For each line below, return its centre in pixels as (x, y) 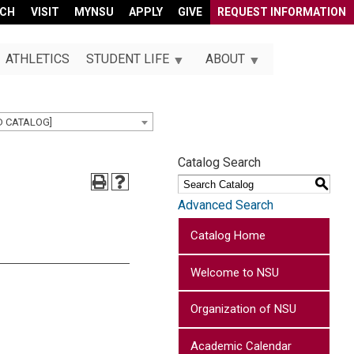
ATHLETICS (37, 59)
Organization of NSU (243, 309)
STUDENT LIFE (127, 59)
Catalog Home (228, 236)
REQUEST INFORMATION (282, 12)
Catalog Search (219, 162)
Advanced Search (226, 205)
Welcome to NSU (235, 272)
